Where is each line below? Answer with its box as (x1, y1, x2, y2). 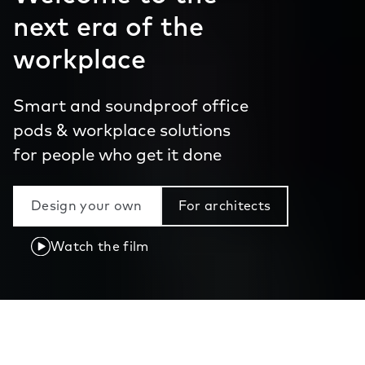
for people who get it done (13, 148, 222, 165)
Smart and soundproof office (13, 99, 248, 117)
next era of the (13, 15, 204, 42)
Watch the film (51, 240, 149, 254)
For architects (178, 200, 271, 213)
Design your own (31, 200, 143, 213)
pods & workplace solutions (13, 124, 231, 141)
